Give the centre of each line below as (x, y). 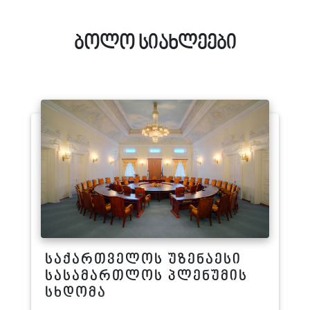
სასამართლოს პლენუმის (146, 276)
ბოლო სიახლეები (155, 44)
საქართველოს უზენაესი (143, 260)
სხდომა (76, 293)
